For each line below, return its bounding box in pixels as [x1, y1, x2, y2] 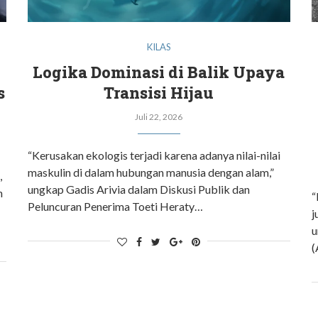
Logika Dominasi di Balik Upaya [33, 61, 285, 82]
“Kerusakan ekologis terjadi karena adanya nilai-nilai [28, 148, 281, 162]
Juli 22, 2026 [135, 111, 183, 122]
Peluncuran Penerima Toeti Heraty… [28, 199, 204, 213]
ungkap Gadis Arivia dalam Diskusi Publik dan [28, 182, 251, 196]
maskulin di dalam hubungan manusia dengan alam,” [28, 165, 275, 179]
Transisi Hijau [104, 82, 214, 103]
